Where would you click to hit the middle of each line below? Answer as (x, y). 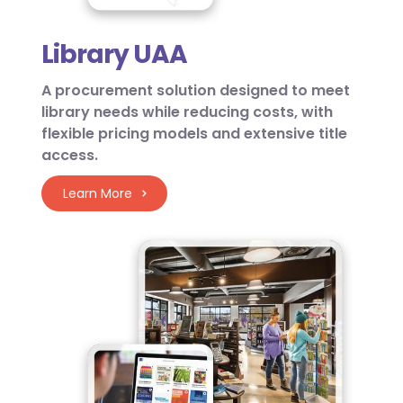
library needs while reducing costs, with (187, 112)
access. (70, 155)
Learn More (98, 193)
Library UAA (114, 54)
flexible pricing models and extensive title (194, 133)
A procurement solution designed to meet (196, 90)
